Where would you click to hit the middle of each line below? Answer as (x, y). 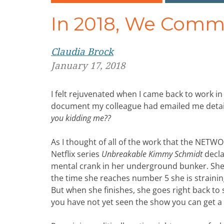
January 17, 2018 (88, 66)
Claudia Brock (82, 52)
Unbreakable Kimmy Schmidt (152, 154)
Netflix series (76, 154)
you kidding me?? (81, 118)
